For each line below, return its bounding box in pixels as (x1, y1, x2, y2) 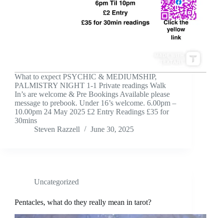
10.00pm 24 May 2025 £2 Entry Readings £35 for (15, 108, 169, 116)
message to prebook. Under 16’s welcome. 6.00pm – (15, 99, 176, 108)
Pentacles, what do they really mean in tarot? (15, 198, 151, 207)
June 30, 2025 (91, 125, 134, 134)
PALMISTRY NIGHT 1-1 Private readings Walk (15, 81, 166, 90)
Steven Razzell (34, 125, 80, 134)
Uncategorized (34, 178, 79, 186)
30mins (15, 116, 37, 125)
